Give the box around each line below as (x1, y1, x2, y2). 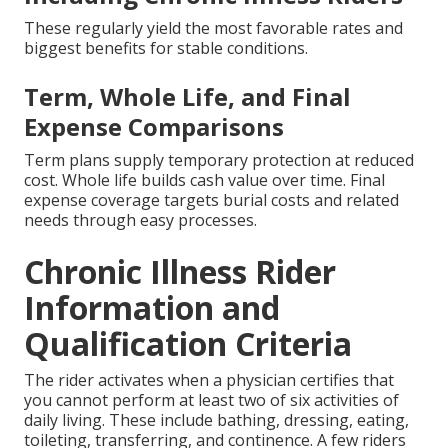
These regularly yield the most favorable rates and (24, 16, 403, 39)
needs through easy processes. (24, 208, 257, 231)
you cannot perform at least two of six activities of (24, 388, 399, 411)
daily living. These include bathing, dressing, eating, (24, 408, 409, 431)
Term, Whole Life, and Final (24, 79, 351, 113)
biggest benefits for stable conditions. (24, 36, 308, 59)
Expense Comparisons (24, 109, 284, 143)
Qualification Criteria (24, 321, 352, 365)
